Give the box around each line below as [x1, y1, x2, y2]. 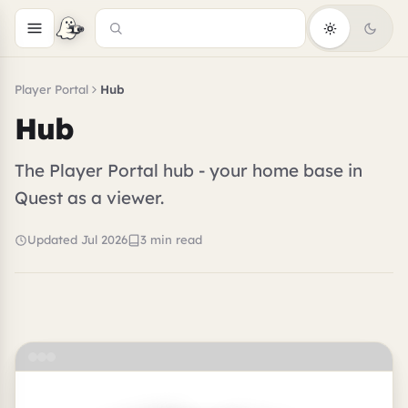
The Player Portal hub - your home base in [15, 158, 362, 181]
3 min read [140, 232, 202, 248]
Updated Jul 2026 [27, 232, 127, 248]
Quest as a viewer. [15, 186, 164, 209]
